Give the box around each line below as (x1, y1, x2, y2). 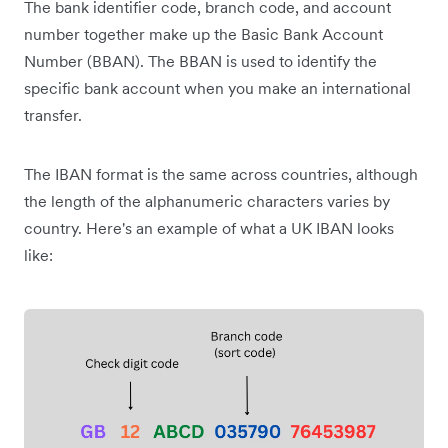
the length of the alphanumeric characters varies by (24, 191, 390, 212)
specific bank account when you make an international (24, 78, 411, 99)
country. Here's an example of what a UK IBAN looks (24, 218, 394, 239)
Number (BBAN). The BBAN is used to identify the (24, 51, 377, 72)
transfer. (24, 105, 82, 126)
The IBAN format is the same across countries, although (24, 164, 418, 185)
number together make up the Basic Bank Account (24, 24, 383, 45)
